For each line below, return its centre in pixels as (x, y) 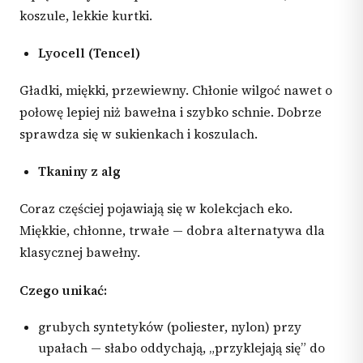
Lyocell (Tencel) (90, 53)
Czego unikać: (63, 290)
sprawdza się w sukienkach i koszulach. (139, 135)
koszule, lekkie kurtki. (86, 16)
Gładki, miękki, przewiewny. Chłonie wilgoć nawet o (176, 91)
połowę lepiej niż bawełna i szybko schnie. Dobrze (171, 113)
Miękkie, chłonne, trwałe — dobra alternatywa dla (172, 231)
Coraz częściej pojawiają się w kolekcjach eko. (156, 209)
